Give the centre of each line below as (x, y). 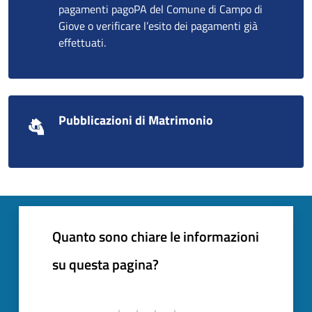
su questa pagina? (106, 264)
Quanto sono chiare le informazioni (156, 236)
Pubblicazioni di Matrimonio (136, 120)
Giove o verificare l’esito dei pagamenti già (158, 25)
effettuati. (82, 42)
